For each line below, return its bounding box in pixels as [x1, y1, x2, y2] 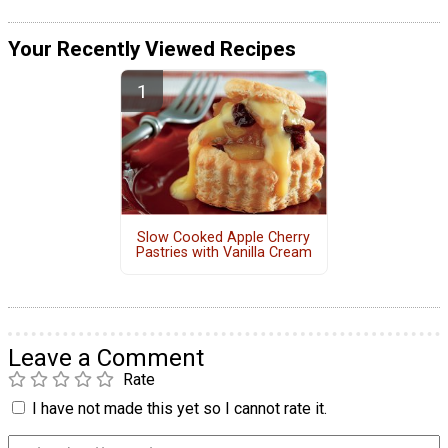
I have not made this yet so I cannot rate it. [32, 399, 327, 419]
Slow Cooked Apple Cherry [137, 228, 311, 246]
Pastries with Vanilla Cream [135, 243, 312, 261]
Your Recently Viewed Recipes [8, 36, 296, 61]
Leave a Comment [8, 344, 204, 373]
